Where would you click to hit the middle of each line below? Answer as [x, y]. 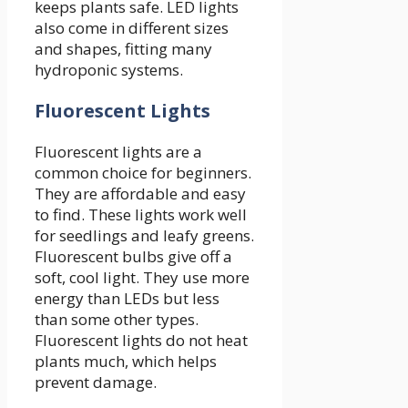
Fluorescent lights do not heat [141, 340]
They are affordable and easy [140, 193]
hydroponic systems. [109, 69]
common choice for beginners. [143, 172]
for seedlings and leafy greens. [144, 235]
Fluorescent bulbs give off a [133, 256]
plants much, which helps [126, 361]
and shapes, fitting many [123, 48]
